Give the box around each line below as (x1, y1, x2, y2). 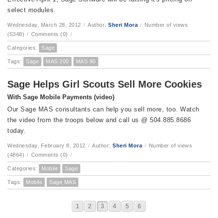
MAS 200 (46, 58, 69, 64)
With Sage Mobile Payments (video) (7, 93, 114, 101)
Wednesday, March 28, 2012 (7, 22, 81, 28)
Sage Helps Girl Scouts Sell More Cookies (7, 79, 202, 90)
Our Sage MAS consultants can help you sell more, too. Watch (7, 106, 200, 113)
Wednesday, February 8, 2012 (7, 143, 86, 148)
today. (7, 127, 26, 134)
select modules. (7, 6, 56, 14)
